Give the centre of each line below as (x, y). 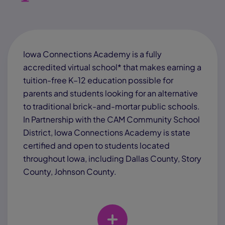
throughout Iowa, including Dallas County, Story (112, 158)
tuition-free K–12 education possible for (98, 80)
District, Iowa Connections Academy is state (107, 132)
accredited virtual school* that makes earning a (112, 67)
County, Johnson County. (70, 172)
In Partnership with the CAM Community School (111, 119)
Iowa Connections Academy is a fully (92, 54)
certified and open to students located (96, 145)
